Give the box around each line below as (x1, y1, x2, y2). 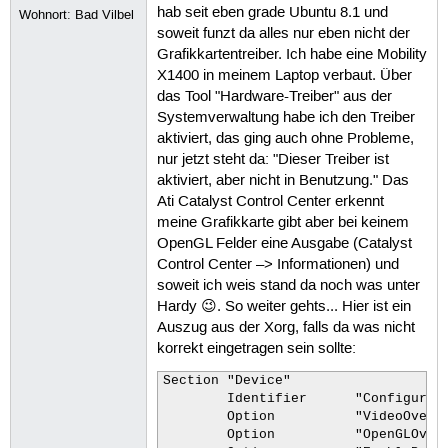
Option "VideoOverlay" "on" (162, 409, 227, 424)
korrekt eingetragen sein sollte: (156, 340, 356, 359)
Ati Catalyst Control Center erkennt (156, 193, 384, 212)
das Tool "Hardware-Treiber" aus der (156, 88, 392, 107)
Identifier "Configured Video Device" (162, 391, 227, 406)
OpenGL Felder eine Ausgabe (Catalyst (156, 235, 412, 254)
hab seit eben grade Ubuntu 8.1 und (156, 4, 388, 23)
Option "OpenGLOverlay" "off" (162, 427, 227, 442)
